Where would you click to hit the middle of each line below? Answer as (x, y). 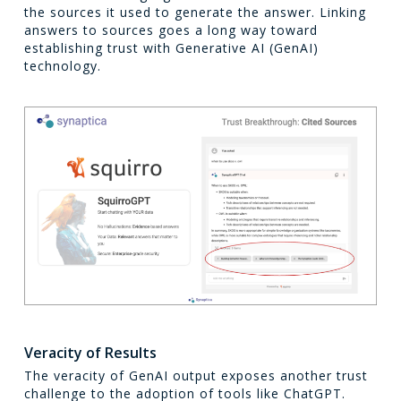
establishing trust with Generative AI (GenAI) (171, 47)
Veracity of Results (90, 353)
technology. (62, 65)
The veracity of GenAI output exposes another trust (196, 376)
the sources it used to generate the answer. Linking (195, 12)
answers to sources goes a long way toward (171, 30)
